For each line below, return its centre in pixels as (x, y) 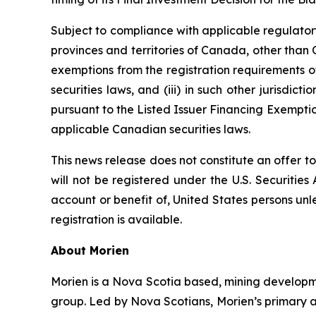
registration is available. (116, 219)
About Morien (90, 250)
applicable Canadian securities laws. (151, 129)
